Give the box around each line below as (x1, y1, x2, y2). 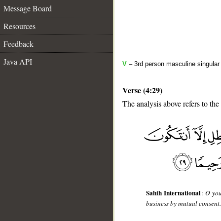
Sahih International (146, 188, 201, 198)
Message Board (3, 3, 52, 13)
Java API (3, 56, 32, 67)
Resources (3, 21, 36, 31)
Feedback (3, 38, 34, 49)
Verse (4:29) (122, 84, 162, 96)
